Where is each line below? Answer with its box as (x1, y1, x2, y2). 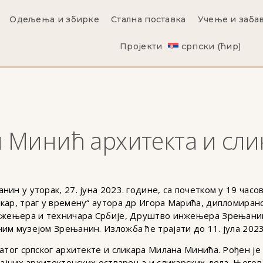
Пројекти (120, 41, 163, 52)
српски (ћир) (181, 41, 241, 52)
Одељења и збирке (9, 14, 100, 25)
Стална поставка (111, 14, 186, 25)
